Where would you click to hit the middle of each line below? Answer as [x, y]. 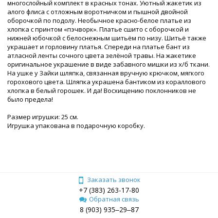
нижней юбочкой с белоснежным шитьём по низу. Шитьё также [107, 38]
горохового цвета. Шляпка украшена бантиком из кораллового [107, 82]
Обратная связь [114, 199]
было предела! [30, 99]
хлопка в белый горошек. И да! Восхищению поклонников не [102, 90]
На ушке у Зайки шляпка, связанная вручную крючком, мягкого [106, 73]
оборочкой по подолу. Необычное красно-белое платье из [99, 20]
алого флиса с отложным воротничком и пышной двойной [98, 11]
